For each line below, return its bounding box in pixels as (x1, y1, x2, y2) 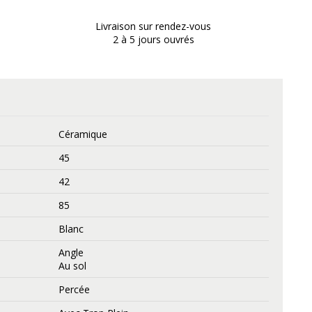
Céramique (58, 127, 108, 141)
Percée (58, 282, 91, 296)
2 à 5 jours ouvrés (112, 33, 194, 47)
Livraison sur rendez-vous (95, 19, 211, 33)
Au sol (58, 258, 87, 272)
